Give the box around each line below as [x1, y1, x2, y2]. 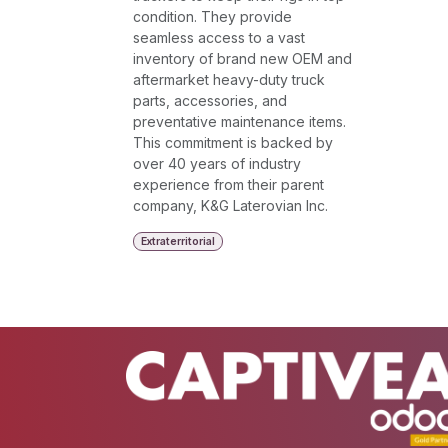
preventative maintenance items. [133, 113, 346, 130]
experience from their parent [133, 176, 324, 193]
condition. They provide [133, 8, 292, 25]
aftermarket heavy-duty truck [133, 71, 325, 88]
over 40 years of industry [133, 155, 301, 172]
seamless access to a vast [133, 29, 305, 46]
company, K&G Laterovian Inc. [133, 197, 328, 214]
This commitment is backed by [133, 134, 333, 151]
